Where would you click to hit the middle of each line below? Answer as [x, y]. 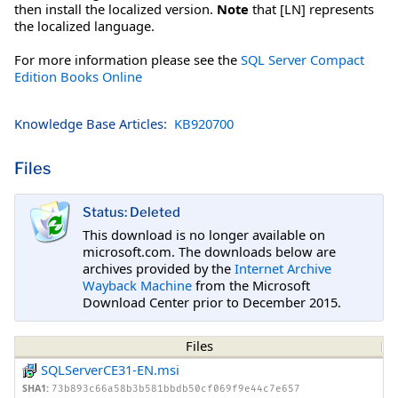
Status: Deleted [131, 213]
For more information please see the [127, 59]
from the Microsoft [251, 285]
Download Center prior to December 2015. [212, 302]
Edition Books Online [78, 76]
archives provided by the [159, 268]
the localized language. [84, 25]
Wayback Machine [137, 285]
